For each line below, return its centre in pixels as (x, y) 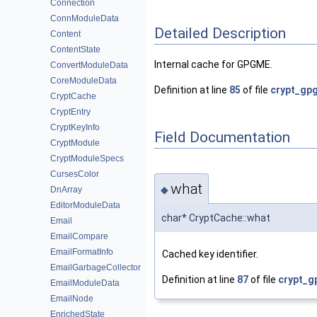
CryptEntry (70, 112)
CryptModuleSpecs (87, 158)
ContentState (75, 50)
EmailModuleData (85, 283)
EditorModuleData (85, 205)
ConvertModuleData (89, 65)
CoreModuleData (83, 81)
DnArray (66, 190)
